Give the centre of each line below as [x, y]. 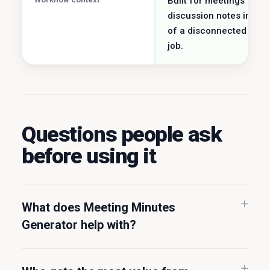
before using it [89, 156]
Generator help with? [79, 225]
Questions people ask [122, 134]
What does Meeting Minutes [99, 207]
